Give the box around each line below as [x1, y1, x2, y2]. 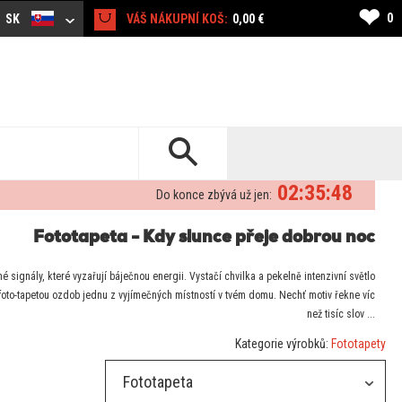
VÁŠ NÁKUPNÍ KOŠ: [127, 12, 228, 27]
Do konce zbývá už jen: [156, 188, 272, 203]
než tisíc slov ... [306, 308, 375, 321]
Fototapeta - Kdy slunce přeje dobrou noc [33, 231, 375, 248]
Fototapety [330, 336, 386, 352]
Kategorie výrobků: [234, 336, 331, 352]
